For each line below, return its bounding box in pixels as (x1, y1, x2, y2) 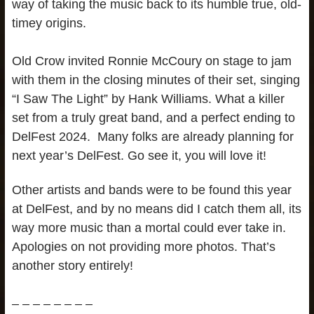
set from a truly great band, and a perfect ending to (11, 111, 295, 125)
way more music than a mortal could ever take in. (11, 220, 286, 235)
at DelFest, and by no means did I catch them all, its (11, 201, 301, 216)
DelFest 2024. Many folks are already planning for (11, 130, 294, 144)
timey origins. (11, 16, 90, 31)
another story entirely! (11, 258, 137, 273)
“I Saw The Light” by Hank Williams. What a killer (11, 92, 285, 107)
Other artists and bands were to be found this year (11, 182, 292, 197)
